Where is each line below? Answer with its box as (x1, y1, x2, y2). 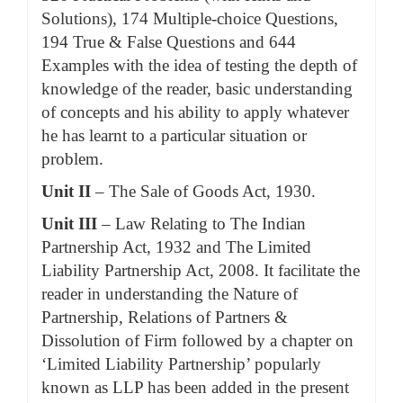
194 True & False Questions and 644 (41, 32, 296, 51)
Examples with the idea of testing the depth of (41, 56, 357, 75)
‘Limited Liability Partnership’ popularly (41, 354, 321, 373)
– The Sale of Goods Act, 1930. (95, 182, 316, 201)
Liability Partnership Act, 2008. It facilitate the (41, 261, 360, 280)
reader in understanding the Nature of (41, 284, 298, 303)
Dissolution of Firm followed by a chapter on (41, 331, 354, 350)
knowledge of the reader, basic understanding (41, 79, 353, 98)
